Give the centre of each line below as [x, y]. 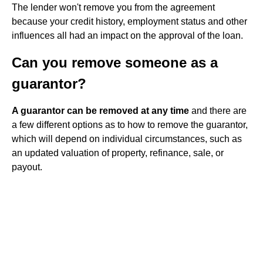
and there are [218, 111]
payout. [27, 167]
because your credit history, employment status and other [129, 21]
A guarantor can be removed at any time [100, 111]
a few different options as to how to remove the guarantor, [130, 125]
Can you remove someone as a [115, 63]
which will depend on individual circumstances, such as [127, 139]
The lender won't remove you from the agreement [113, 7]
